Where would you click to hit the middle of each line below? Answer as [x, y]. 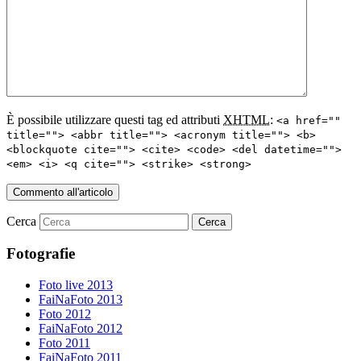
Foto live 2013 [76, 284]
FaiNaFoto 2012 [81, 328]
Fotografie [41, 254]
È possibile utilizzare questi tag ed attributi [115, 119]
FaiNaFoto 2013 [81, 299]
